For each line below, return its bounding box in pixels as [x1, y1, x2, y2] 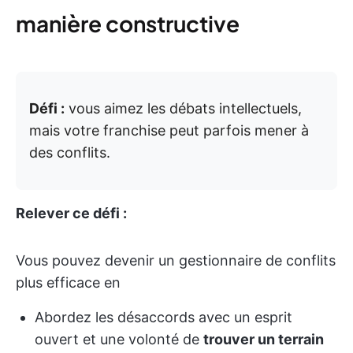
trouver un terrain [203, 330, 324, 347]
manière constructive [16, 9, 240, 37]
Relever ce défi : [16, 204, 127, 221]
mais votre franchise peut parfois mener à [29, 121, 309, 139]
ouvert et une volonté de [35, 330, 203, 347]
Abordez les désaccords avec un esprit [35, 308, 292, 325]
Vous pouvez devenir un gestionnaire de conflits [16, 251, 336, 269]
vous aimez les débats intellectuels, [65, 99, 302, 117]
